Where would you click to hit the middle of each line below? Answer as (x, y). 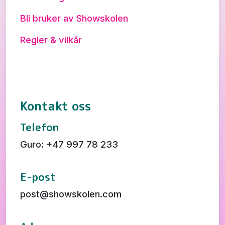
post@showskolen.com (71, 194)
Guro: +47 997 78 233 (69, 144)
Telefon (39, 127)
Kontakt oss (55, 106)
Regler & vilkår (51, 40)
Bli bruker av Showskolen (74, 18)
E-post (38, 177)
